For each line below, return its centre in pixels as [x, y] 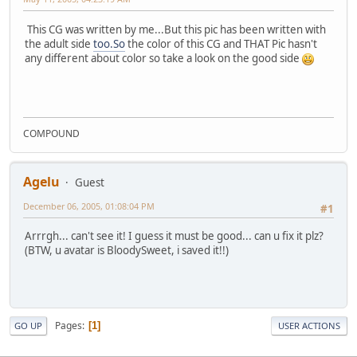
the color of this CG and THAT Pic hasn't [221, 43]
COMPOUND [51, 134]
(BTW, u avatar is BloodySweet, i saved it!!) [127, 251]
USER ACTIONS [309, 326]
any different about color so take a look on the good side [163, 58]
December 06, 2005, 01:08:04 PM [89, 206]
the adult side [59, 43]
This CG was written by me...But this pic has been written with [175, 29]
